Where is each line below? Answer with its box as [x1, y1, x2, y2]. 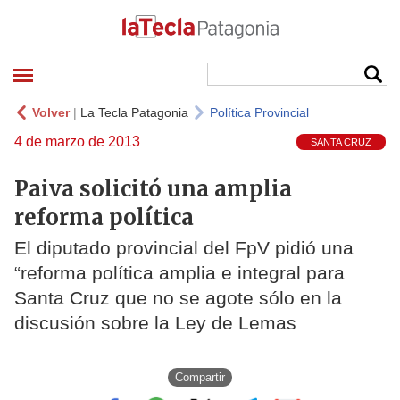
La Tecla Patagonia [80, 105, 188, 120]
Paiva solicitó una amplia [14, 174, 292, 203]
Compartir [175, 370, 225, 384]
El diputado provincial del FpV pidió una [14, 237, 354, 259]
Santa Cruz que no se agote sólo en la [14, 287, 342, 309]
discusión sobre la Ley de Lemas [14, 312, 296, 334]
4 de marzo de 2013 [14, 134, 140, 149]
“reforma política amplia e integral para [14, 262, 345, 284]
